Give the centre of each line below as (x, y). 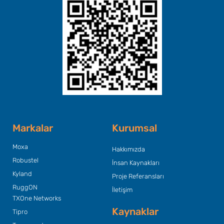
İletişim (122, 190)
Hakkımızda (128, 149)
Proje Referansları (138, 176)
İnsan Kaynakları (136, 163)
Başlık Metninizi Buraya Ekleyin (69, 102)
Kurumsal (134, 128)
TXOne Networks (37, 198)
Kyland (22, 174)
